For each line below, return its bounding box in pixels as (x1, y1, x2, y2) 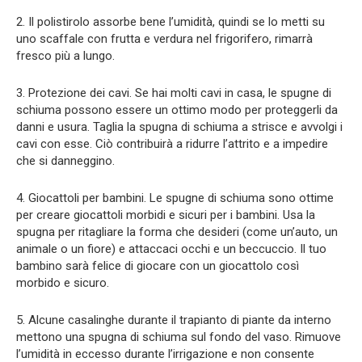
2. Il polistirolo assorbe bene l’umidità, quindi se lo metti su (16, 14, 325, 29)
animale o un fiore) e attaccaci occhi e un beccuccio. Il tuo (16, 241, 326, 256)
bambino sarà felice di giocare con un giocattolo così (16, 258, 299, 273)
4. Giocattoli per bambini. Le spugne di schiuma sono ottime (16, 190, 334, 205)
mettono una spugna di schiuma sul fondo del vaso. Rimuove (16, 329, 341, 344)
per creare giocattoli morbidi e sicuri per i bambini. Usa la (16, 207, 315, 222)
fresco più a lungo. (16, 48, 115, 63)
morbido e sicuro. (16, 275, 109, 290)
